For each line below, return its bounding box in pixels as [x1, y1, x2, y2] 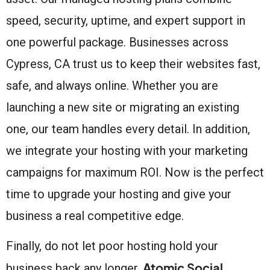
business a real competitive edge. [6, 208, 184, 223]
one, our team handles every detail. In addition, [6, 121, 250, 136]
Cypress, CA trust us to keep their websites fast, [6, 56, 260, 71]
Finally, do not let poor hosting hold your [6, 238, 218, 253]
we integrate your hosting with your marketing [6, 143, 248, 158]
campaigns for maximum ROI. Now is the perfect [6, 165, 264, 180]
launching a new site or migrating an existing [6, 99, 239, 115]
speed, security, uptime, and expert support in [6, 13, 245, 28]
